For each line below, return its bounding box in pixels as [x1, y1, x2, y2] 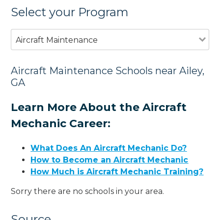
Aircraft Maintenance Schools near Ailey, [11, 64, 205, 77]
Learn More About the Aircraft [11, 100, 187, 114]
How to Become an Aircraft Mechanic [30, 155, 189, 165]
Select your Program [11, 4, 129, 19]
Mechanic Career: [11, 116, 111, 130]
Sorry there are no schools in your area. [11, 186, 165, 196]
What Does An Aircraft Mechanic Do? [30, 143, 187, 153]
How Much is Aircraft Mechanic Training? [30, 166, 204, 176]
